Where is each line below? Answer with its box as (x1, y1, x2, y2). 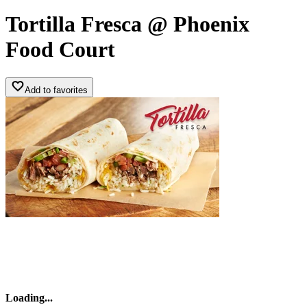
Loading (5, 291, 45, 304)
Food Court (5, 37, 115, 62)
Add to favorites (25, 84, 88, 95)
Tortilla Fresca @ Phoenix (5, 12, 249, 37)
